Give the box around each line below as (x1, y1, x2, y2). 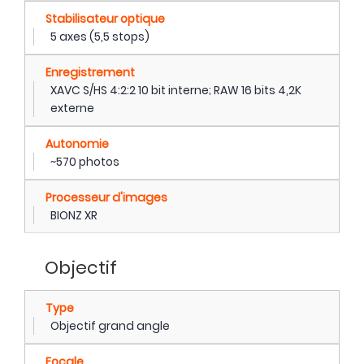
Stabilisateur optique (45, 10, 165, 27)
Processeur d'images (45, 188, 167, 206)
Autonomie (45, 135, 109, 152)
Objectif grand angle (50, 317, 170, 334)
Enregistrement (45, 63, 135, 80)
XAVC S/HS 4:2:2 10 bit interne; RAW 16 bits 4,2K (50, 81, 301, 98)
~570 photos (50, 153, 119, 170)
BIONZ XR (50, 206, 97, 223)
